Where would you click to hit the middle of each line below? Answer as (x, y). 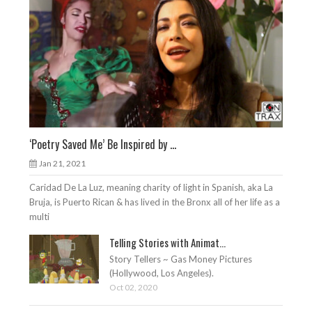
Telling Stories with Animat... (168, 242)
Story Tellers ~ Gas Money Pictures (181, 259)
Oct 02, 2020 (134, 287)
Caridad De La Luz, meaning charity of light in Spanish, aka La (151, 187)
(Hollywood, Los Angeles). (162, 273)
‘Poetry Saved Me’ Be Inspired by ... (103, 144)
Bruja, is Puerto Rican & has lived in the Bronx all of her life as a (155, 202)
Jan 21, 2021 (63, 163)
